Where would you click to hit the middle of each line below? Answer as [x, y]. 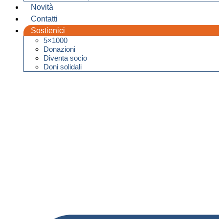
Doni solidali [63, 66]
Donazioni [59, 49]
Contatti [44, 19]
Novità [42, 7]
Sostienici [48, 30]
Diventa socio [65, 58]
